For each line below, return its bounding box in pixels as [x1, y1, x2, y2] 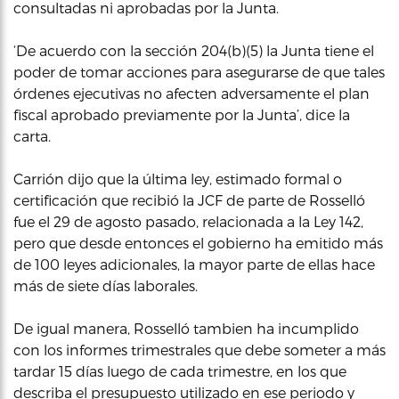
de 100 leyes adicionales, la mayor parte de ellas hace [13, 256, 375, 273]
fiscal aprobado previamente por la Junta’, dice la [13, 106, 350, 123]
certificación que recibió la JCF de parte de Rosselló [13, 191, 365, 208]
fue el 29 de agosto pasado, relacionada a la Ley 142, [13, 213, 363, 230]
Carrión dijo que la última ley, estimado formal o [13, 170, 342, 187]
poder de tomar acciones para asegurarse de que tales [13, 63, 385, 80]
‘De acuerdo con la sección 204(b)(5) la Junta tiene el [13, 42, 374, 59]
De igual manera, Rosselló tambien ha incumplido [13, 320, 359, 337]
